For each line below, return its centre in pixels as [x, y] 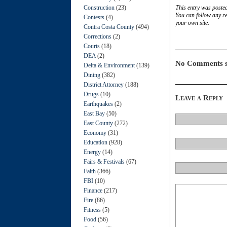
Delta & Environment [109, 65]
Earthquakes [98, 104]
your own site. [192, 23]
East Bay [94, 113]
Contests [94, 17]
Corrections [98, 36]
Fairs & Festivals [104, 161]
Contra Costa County [109, 27]
